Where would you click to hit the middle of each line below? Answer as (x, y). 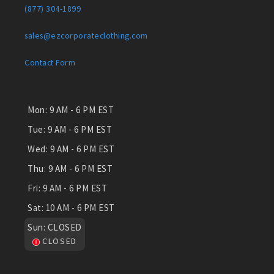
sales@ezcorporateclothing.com (86, 36)
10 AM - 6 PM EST (80, 208)
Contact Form (50, 63)
